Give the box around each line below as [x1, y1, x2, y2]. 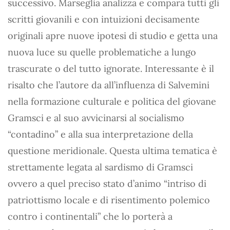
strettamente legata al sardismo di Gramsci [8, 161, 193, 173]
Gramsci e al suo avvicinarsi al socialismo [8, 112, 184, 124]
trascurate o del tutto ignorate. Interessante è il [8, 63, 214, 74]
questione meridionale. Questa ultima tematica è [8, 145, 217, 157]
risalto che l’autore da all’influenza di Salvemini [8, 79, 209, 91]
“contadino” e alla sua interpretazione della [8, 128, 193, 140]
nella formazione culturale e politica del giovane [8, 95, 216, 107]
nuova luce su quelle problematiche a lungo [8, 46, 196, 58]
